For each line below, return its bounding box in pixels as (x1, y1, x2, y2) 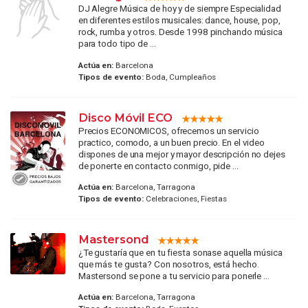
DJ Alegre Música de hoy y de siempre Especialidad (78, 3, 281, 14)
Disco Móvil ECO (78, 110, 173, 124)
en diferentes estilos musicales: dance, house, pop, (78, 14, 280, 26)
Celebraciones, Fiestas (143, 193, 227, 203)
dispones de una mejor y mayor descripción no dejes (78, 148, 285, 159)
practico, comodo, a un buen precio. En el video (78, 136, 265, 148)
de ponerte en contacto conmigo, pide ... (78, 159, 239, 171)
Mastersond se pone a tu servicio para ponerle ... (78, 269, 269, 281)
